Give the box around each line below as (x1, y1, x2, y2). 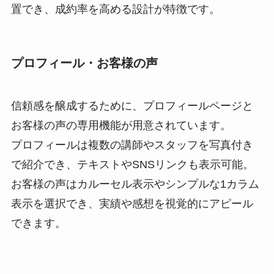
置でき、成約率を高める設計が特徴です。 (10, 3, 220, 16)
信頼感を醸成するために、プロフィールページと (10, 99, 253, 112)
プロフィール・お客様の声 (10, 56, 158, 70)
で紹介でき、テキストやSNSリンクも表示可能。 (10, 158, 254, 171)
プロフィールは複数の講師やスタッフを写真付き (10, 138, 253, 151)
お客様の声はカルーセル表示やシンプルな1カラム (10, 177, 259, 190)
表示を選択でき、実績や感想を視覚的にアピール (10, 197, 253, 210)
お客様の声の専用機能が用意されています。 (10, 119, 231, 131)
